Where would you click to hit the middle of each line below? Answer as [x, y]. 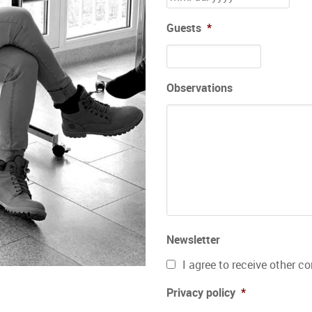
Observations [200, 88]
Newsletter [193, 240]
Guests [184, 28]
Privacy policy [201, 292]
